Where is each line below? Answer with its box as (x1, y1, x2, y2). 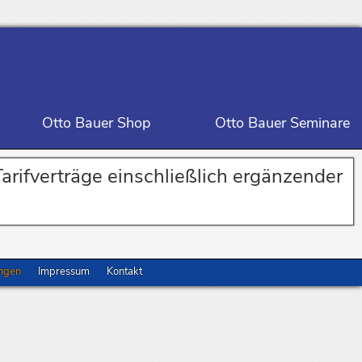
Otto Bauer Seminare (215, 113, 351, 133)
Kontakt (106, 263, 142, 279)
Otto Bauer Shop (42, 113, 151, 133)
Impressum (37, 263, 90, 279)
